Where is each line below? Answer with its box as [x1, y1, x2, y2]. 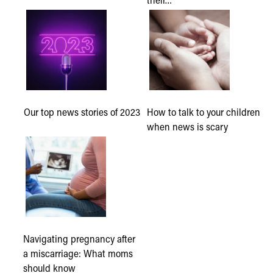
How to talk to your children [147, 105, 260, 119]
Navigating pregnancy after [23, 232, 135, 246]
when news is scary [147, 120, 228, 133]
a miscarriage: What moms [23, 247, 133, 260]
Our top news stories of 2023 [24, 105, 140, 119]
